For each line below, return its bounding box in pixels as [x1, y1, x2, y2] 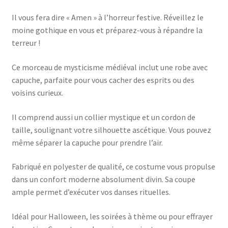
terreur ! [11, 38, 40, 48]
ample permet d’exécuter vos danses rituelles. [11, 187, 170, 197]
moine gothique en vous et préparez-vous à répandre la [11, 25, 203, 36]
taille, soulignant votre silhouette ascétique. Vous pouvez [11, 124, 211, 135]
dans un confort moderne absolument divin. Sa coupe [11, 174, 195, 185]
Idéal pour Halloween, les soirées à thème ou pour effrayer [11, 211, 213, 221]
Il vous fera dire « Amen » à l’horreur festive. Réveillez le [11, 12, 204, 23]
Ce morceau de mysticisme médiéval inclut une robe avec [11, 62, 208, 73]
